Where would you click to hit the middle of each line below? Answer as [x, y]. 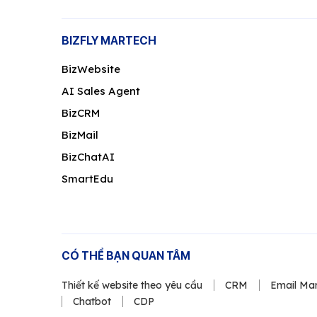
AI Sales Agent [101, 91]
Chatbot [92, 301]
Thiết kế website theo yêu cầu [132, 285]
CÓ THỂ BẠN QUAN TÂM [126, 255]
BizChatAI [88, 156]
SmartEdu [87, 178]
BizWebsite [91, 69]
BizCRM [81, 113]
